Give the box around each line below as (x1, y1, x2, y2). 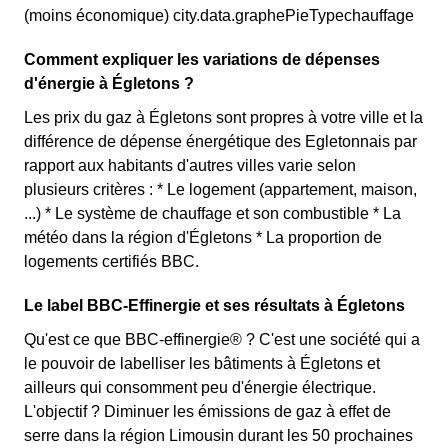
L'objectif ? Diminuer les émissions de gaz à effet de (24, 403, 391, 420)
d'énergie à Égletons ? (24, 75, 194, 92)
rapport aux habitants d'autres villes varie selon (24, 157, 356, 174)
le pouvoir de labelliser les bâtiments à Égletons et (24, 355, 380, 372)
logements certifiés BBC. (24, 253, 199, 270)
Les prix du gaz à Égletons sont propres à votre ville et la (24, 109, 423, 126)
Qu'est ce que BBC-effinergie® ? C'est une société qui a (24, 331, 420, 348)
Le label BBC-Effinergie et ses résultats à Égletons (24, 297, 405, 314)
